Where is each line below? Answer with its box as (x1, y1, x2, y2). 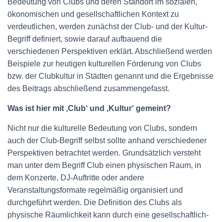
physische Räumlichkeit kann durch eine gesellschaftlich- (7, 211, 209, 219)
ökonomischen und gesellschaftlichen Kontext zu (7, 10, 179, 18)
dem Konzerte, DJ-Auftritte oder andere (7, 173, 144, 182)
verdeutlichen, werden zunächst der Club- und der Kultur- (7, 22, 208, 31)
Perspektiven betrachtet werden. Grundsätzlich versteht (7, 149, 201, 157)
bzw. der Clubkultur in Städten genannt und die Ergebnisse (7, 72, 214, 80)
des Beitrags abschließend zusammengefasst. (7, 84, 169, 93)
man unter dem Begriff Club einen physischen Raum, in (7, 161, 201, 169)
